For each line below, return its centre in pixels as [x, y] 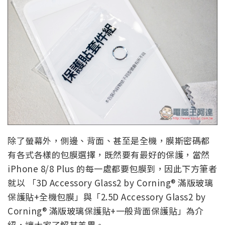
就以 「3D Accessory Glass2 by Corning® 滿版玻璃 [110, 182]
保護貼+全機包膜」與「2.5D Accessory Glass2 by [107, 196]
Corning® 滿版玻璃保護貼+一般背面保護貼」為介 [106, 210]
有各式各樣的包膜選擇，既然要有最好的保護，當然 [109, 154]
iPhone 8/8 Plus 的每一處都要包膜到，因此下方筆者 [112, 168]
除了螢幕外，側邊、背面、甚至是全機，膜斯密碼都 [109, 140]
